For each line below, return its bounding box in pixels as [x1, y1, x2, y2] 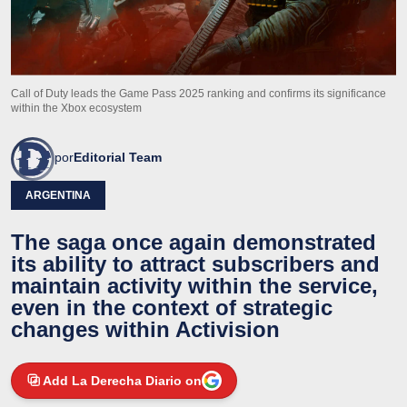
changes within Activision [11, 316, 280, 342]
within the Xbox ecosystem [11, 101, 142, 114]
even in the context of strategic [11, 294, 333, 320]
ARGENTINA [25, 188, 91, 202]
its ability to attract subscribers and [11, 251, 380, 276]
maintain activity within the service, [11, 273, 378, 298]
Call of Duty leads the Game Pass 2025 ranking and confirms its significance [11, 86, 386, 100]
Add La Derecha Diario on [43, 372, 202, 388]
